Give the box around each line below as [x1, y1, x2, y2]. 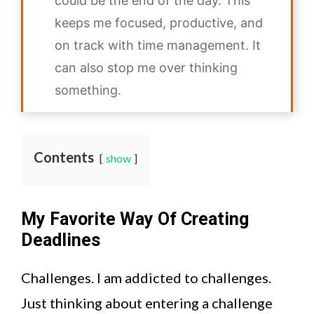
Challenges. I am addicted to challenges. [21, 269, 271, 287]
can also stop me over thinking [55, 60, 238, 76]
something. [55, 83, 121, 98]
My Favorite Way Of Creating [21, 209, 249, 230]
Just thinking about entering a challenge [21, 294, 273, 312]
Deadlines [21, 230, 100, 251]
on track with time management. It [55, 38, 261, 53]
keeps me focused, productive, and [55, 15, 263, 31]
